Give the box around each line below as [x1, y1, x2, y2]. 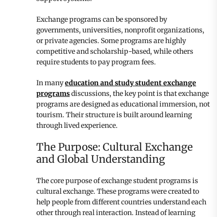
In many [36, 78, 65, 87]
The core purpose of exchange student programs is [36, 176, 198, 185]
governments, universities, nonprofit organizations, [36, 25, 204, 34]
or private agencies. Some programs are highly [36, 36, 186, 45]
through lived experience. [36, 121, 118, 130]
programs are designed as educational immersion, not [36, 99, 210, 108]
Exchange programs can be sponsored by [36, 15, 167, 24]
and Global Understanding [36, 152, 165, 166]
